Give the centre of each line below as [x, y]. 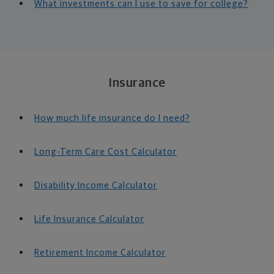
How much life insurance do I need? [112, 119]
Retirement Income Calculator [100, 253]
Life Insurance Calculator [89, 220]
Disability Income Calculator [96, 186]
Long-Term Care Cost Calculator [106, 152]
